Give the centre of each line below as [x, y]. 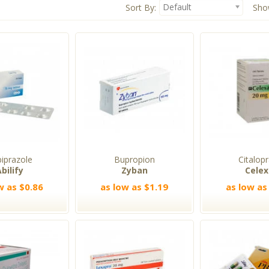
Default [177, 7]
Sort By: [141, 8]
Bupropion [134, 160]
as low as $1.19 [134, 187]
